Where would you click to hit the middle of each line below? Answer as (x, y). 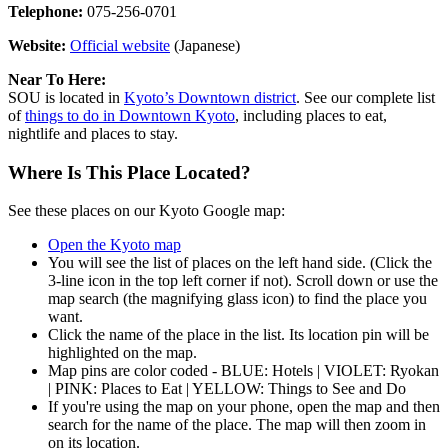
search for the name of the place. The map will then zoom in (237, 425)
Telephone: (45, 12)
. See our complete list (365, 98)
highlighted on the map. (122, 353)
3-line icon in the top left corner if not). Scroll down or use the (243, 281)
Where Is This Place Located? (129, 172)
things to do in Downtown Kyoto (130, 116)
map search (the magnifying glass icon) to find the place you (237, 299)
